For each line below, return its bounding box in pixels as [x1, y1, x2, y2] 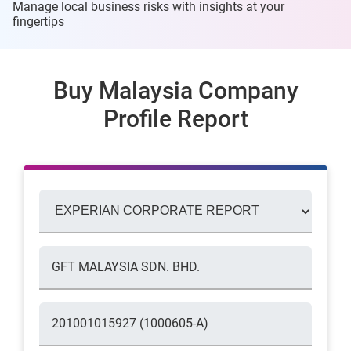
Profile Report [103, 104, 248, 132]
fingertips [13, 13, 64, 29]
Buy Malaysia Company [52, 76, 299, 104]
